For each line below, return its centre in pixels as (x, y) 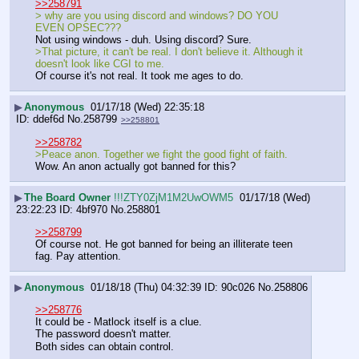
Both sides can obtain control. (105, 346)
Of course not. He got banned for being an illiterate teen (164, 244)
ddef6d (48, 119)
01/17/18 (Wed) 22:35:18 (147, 107)
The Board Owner (69, 198)
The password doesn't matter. (103, 334)
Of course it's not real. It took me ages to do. (139, 76)
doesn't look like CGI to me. (100, 64)
